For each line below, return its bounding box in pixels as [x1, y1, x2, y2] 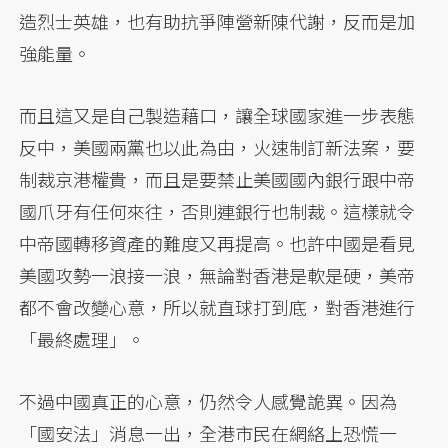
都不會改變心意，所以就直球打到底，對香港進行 [19, 293, 416, 320]
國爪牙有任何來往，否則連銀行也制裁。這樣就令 [19, 197, 416, 224]
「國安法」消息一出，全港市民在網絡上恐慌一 [19, 419, 398, 446]
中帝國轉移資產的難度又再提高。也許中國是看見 [19, 229, 416, 256]
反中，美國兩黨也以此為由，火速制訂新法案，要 [19, 133, 416, 160]
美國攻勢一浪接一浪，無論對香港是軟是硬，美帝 [19, 261, 416, 288]
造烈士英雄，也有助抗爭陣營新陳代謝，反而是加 [19, 7, 416, 34]
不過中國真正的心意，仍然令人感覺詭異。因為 [19, 387, 398, 414]
